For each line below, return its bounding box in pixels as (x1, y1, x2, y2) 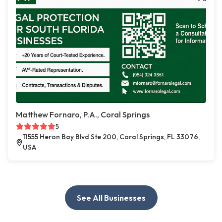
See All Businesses (76, 192, 146, 203)
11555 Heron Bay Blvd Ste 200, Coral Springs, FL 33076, (23, 132, 200, 141)
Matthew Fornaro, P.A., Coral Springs (16, 110, 150, 119)
